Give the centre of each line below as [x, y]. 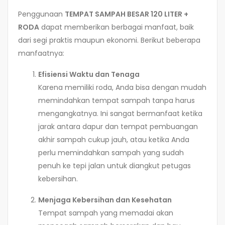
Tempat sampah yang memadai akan [106, 213]
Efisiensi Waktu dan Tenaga [89, 74]
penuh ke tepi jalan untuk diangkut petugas [115, 165]
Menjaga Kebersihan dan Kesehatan [105, 200]
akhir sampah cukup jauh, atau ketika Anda [114, 139]
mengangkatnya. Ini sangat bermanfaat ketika [120, 113]
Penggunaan [41, 14]
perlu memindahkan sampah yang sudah [111, 152]
